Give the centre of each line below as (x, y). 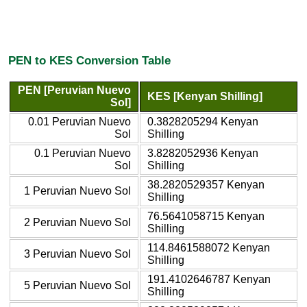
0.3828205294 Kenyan (203, 121)
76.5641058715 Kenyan (206, 216)
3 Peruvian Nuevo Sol (77, 254)
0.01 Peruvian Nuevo (79, 121)
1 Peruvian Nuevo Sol (77, 191)
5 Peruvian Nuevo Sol (77, 285)
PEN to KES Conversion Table (89, 61)
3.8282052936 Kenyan (203, 153)
